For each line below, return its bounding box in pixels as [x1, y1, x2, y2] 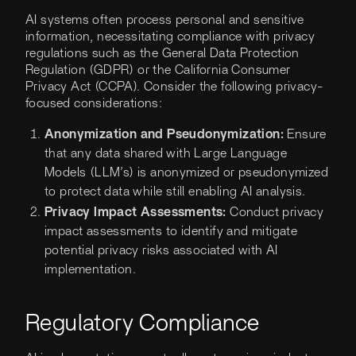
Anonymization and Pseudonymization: [44, 128, 284, 141]
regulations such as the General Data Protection [25, 47, 300, 60]
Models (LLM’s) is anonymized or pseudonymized [44, 166, 328, 180]
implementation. [44, 262, 137, 276]
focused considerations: [25, 97, 163, 110]
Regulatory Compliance [25, 311, 260, 336]
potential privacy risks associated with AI [44, 243, 278, 257]
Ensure [284, 128, 327, 141]
